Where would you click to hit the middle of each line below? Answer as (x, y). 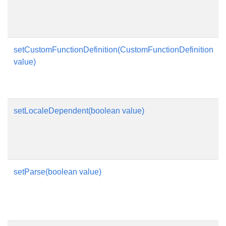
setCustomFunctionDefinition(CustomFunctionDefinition (114, 50)
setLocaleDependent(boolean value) (79, 111)
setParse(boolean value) (58, 172)
